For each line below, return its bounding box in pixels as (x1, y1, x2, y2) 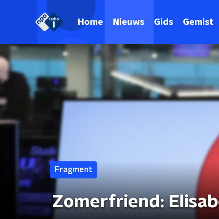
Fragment (55, 166, 92, 174)
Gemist (183, 18, 214, 27)
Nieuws (113, 18, 144, 27)
